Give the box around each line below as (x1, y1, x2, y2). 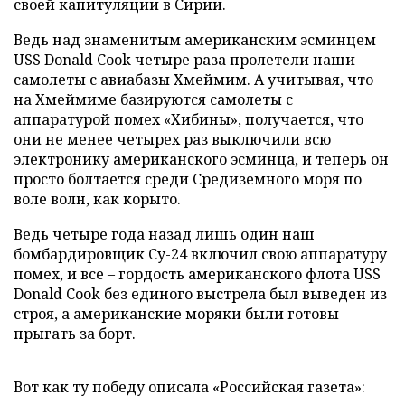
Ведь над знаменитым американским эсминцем (14, 30, 376, 50)
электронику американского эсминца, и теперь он (14, 149, 389, 169)
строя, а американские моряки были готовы (14, 304, 339, 324)
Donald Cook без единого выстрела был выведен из (14, 284, 387, 304)
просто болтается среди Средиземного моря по (14, 169, 362, 189)
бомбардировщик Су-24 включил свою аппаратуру (14, 244, 387, 264)
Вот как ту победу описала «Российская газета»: (14, 377, 365, 397)
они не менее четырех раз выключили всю (14, 129, 331, 149)
